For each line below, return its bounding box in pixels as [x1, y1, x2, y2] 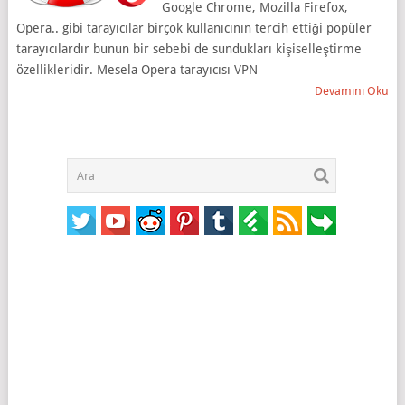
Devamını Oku [315, 84, 390, 98]
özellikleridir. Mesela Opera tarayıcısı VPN [15, 62, 258, 77]
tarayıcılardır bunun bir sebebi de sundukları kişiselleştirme [15, 42, 362, 56]
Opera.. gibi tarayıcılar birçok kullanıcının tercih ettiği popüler [15, 21, 372, 35]
